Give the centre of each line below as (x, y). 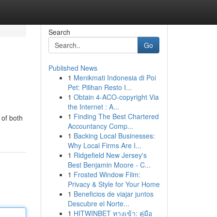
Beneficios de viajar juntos (113, 194)
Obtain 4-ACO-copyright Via (116, 97)
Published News (73, 68)
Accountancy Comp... (100, 126)
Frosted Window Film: (107, 174)
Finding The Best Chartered (116, 116)
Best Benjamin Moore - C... (109, 165)
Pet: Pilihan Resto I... (100, 87)
